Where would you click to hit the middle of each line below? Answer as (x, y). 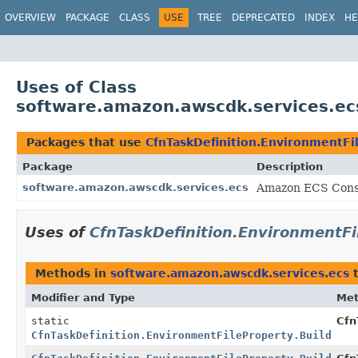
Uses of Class (76, 87)
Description (290, 166)
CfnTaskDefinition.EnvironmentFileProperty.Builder (188, 335)
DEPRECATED (263, 18)
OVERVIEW (30, 18)
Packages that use (86, 142)
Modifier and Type (83, 297)
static (50, 320)
